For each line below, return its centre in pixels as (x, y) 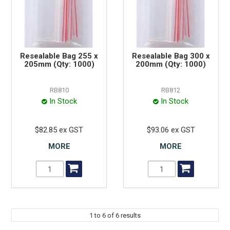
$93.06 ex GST (171, 130)
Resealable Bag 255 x (59, 56)
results (130, 216)
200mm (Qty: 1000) (171, 64)
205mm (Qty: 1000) (59, 64)
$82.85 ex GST (59, 130)
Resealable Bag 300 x (171, 56)
